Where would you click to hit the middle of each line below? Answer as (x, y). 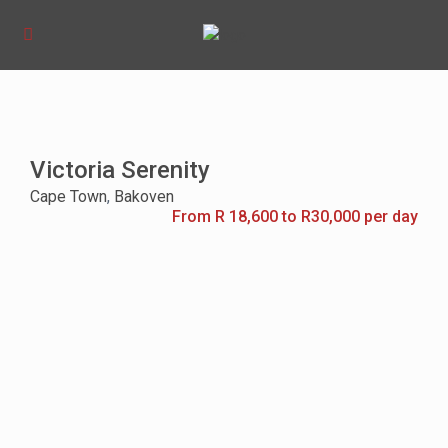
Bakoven (144, 197)
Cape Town (69, 197)
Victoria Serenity (120, 170)
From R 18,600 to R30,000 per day (294, 217)
